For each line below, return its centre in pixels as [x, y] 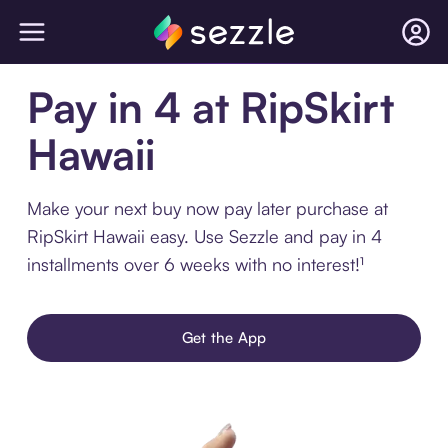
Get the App [224, 337]
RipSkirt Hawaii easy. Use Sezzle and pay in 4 [204, 236]
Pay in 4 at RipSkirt [210, 107]
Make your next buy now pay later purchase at [207, 208]
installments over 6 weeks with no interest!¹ [195, 264]
